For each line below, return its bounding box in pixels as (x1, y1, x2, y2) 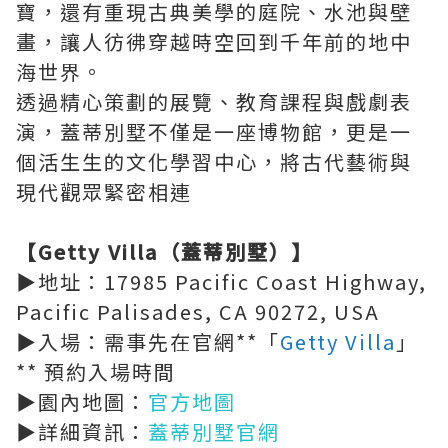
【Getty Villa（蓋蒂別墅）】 (16, 237, 313, 266)
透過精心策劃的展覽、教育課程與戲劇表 (16, 87, 412, 116)
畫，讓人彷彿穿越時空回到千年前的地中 (16, 27, 412, 56)
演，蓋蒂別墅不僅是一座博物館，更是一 (16, 117, 412, 146)
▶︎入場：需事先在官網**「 (16, 327, 280, 356)
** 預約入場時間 (16, 357, 176, 386)
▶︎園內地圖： (16, 387, 148, 416)
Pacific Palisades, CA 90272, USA (16, 297, 380, 326)
